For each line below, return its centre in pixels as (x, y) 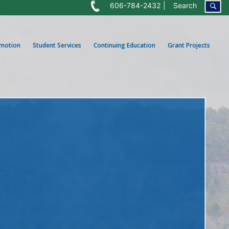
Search (185, 5)
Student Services (57, 45)
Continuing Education (124, 45)
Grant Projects (189, 45)
